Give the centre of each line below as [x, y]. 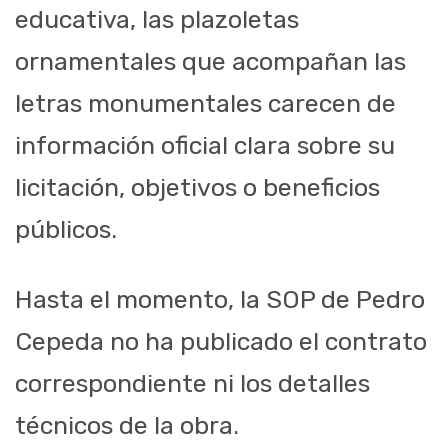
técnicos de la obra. [127, 426]
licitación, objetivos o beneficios [197, 188]
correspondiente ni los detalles [192, 384]
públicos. [66, 230]
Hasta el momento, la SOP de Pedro [220, 300]
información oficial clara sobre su [205, 146]
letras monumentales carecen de [205, 104]
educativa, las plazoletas [157, 20]
